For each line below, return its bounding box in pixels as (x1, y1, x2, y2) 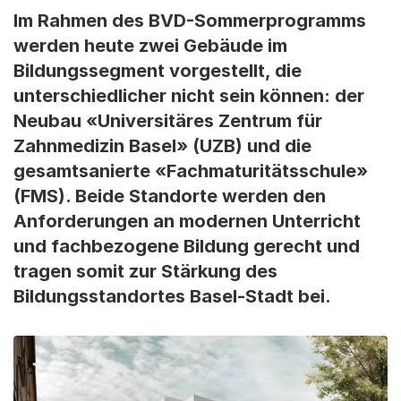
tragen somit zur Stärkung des (13, 260, 277, 282)
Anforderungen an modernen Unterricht (13, 210, 361, 232)
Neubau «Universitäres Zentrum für (13, 110, 322, 132)
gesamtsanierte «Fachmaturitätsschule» (13, 160, 368, 182)
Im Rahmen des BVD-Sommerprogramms (13, 10, 366, 31)
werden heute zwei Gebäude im (13, 35, 287, 56)
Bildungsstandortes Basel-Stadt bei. (13, 286, 331, 307)
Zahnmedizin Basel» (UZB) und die (13, 135, 311, 157)
